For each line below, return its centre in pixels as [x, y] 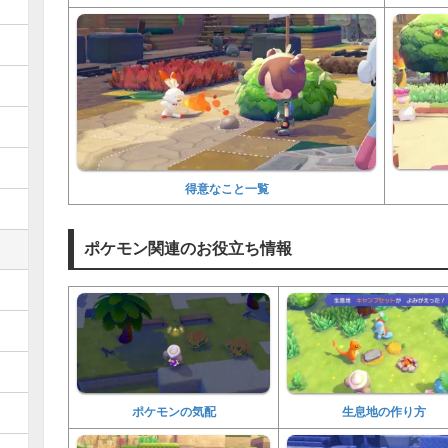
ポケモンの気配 [173, 411]
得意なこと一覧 [226, 187]
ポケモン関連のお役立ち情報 [188, 247]
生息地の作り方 [383, 411]
